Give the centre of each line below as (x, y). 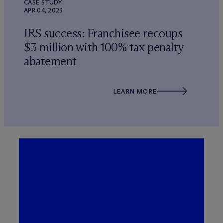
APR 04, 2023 (44, 10)
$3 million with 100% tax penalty (104, 47)
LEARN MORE (135, 91)
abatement (50, 61)
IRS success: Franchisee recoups (103, 33)
